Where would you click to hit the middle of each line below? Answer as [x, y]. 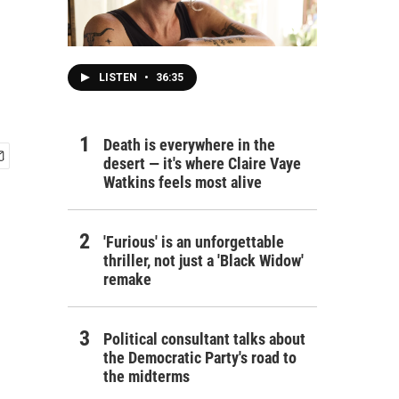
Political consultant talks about [204, 338]
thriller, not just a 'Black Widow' [204, 260]
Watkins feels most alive [183, 182]
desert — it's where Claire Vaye [202, 163]
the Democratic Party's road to [200, 357]
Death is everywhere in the [189, 144]
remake [127, 279]
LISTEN [119, 77]
